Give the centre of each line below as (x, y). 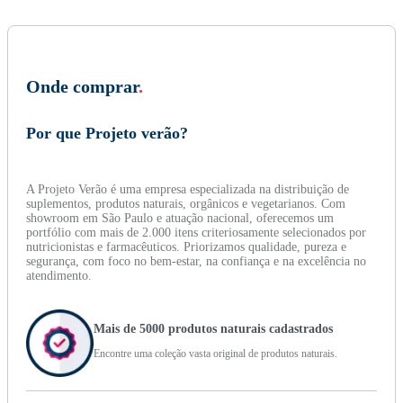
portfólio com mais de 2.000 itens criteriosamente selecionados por (196, 233)
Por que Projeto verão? (107, 134)
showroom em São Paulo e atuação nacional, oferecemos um (180, 219)
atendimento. (59, 276)
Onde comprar (82, 87)
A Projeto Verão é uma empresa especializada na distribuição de (188, 190)
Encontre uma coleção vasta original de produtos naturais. (215, 354)
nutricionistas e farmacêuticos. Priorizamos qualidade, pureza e (186, 247)
